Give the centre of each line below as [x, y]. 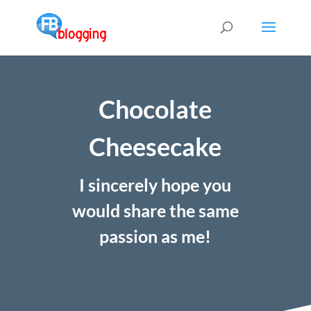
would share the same [155, 211]
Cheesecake [155, 147]
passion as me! [155, 236]
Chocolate [155, 109]
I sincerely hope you [155, 185]
